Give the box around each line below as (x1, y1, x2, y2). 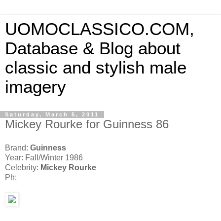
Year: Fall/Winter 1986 (5, 153, 83, 162)
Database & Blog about (5, 39, 181, 58)
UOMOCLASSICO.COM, (5, 20, 194, 38)
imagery (5, 77, 66, 96)
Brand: (5, 143, 30, 152)
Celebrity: (5, 163, 40, 172)
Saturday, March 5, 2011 (5, 111, 99, 117)
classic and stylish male (5, 58, 186, 77)
